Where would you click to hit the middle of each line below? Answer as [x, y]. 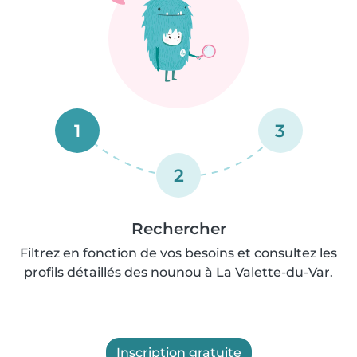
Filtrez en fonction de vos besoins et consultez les [178, 253]
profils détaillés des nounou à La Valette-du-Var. [178, 272]
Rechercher [178, 229]
